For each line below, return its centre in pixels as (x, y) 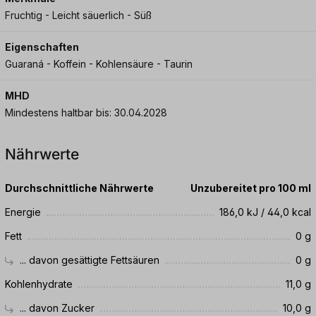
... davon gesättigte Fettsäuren (88, 260)
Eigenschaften (42, 47)
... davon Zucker (55, 308)
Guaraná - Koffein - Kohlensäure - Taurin (99, 63)
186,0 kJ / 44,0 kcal (265, 212)
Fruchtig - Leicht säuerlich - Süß (78, 15)
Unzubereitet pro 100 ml (251, 188)
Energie (23, 212)
